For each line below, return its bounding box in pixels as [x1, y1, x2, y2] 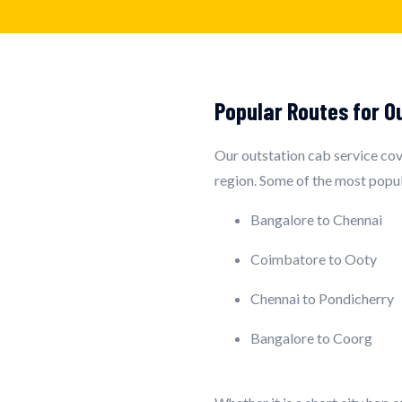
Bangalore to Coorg [250, 328, 372, 346]
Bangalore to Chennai [250, 210, 382, 228]
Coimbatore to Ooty [250, 249, 377, 267]
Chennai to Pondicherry [250, 289, 394, 307]
